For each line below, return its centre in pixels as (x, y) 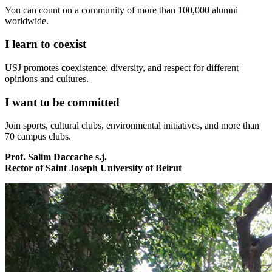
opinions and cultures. (47, 79)
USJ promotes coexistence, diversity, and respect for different (122, 68)
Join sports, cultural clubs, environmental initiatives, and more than (132, 126)
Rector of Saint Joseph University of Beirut (94, 168)
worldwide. (27, 21)
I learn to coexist (46, 44)
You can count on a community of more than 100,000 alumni (121, 10)
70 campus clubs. (38, 137)
